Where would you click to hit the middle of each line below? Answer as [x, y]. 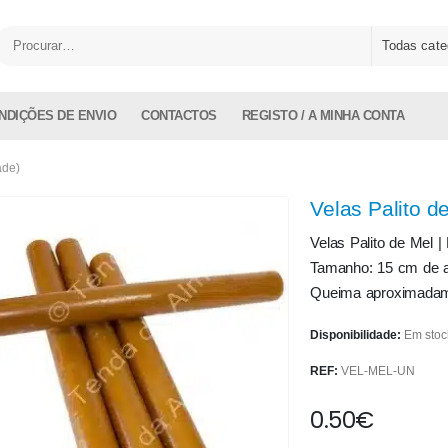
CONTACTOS [179, 116]
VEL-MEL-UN [378, 370]
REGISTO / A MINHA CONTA [322, 116]
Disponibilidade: [357, 334]
